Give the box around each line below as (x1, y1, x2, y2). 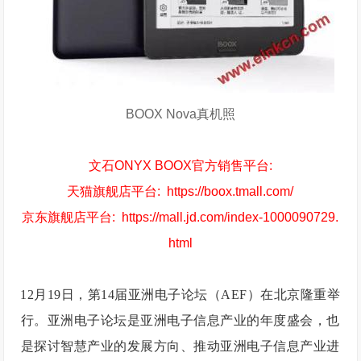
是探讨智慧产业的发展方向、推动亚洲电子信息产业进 (20, 339, 340, 353)
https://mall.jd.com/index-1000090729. (122, 210, 339, 224)
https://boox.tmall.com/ (167, 185, 294, 198)
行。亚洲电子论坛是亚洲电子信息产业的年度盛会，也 (20, 313, 340, 327)
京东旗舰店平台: (22, 210, 122, 224)
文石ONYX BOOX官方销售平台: (88, 159, 272, 172)
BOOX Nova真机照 (125, 107, 235, 121)
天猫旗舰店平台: (67, 185, 168, 198)
